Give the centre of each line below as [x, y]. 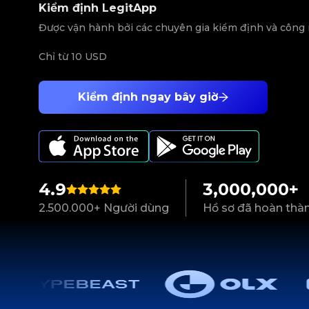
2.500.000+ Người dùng [104, 208]
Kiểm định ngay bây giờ [148, 97]
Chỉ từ [55, 57]
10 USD [89, 57]
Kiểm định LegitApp [98, 8]
